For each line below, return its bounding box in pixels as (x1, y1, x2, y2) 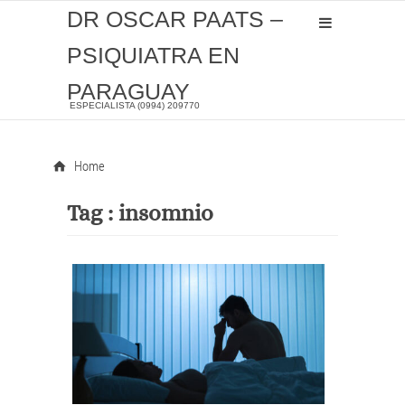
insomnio (118, 199, 213, 226)
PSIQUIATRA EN (67, 42, 240, 68)
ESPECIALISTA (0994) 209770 (70, 100, 200, 110)
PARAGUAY (67, 79, 190, 104)
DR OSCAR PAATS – (67, 6, 283, 32)
